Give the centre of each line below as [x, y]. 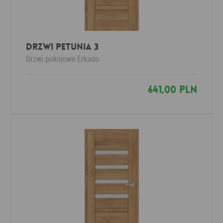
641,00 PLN [172, 90]
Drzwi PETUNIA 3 [62, 47]
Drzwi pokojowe [51, 59]
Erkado [88, 59]
